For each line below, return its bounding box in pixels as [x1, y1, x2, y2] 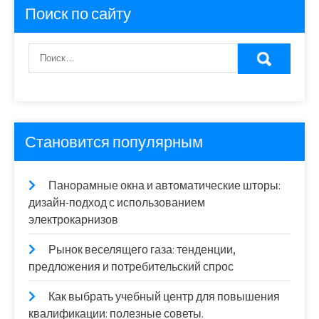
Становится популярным [25, 132, 203, 152]
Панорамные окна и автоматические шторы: [48, 178, 281, 194]
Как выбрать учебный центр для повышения [48, 289, 280, 305]
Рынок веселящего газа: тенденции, [48, 242, 236, 258]
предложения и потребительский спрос [28, 259, 234, 275]
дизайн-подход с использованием [28, 195, 205, 211]
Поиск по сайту [25, 4, 131, 24]
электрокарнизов [28, 212, 118, 228]
